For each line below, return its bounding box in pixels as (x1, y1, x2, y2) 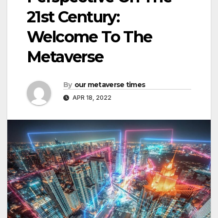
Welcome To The (27, 27, 152, 47)
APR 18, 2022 (71, 94, 111, 102)
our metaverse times (74, 80, 145, 90)
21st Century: (27, 7, 120, 27)
